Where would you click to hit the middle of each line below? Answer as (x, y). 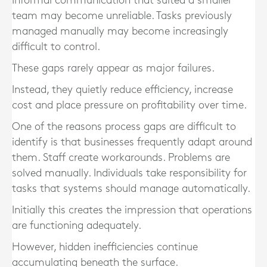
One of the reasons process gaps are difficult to (124, 127)
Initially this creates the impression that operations (132, 210)
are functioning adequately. (77, 226)
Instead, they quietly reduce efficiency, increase (122, 90)
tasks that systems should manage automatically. (131, 189)
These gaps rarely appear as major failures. (113, 68)
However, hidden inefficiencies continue (105, 247)
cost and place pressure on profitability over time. (129, 105)
